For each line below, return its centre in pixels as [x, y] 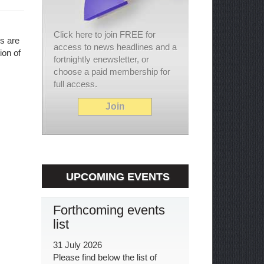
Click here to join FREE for [104, 34]
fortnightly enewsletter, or [101, 59]
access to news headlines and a [115, 47]
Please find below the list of [105, 257]
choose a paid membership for [112, 71]
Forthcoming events [109, 210]
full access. [75, 84]
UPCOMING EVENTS [118, 176]
